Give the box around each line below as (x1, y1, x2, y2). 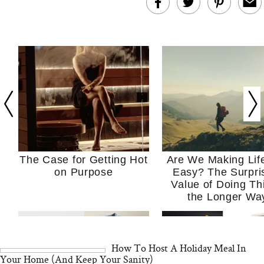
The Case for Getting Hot (19, 154, 148, 166)
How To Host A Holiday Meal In (111, 241, 247, 255)
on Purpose (54, 166, 113, 179)
